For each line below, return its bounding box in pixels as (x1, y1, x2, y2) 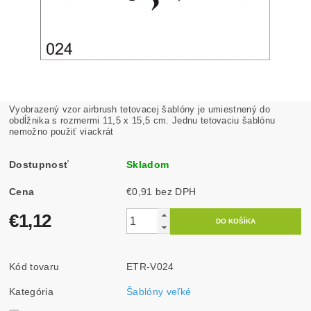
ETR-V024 (126, 260, 174, 272)
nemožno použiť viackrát (9, 126, 114, 137)
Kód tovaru (9, 260, 60, 272)
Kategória (9, 285, 53, 297)
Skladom (126, 158, 169, 170)
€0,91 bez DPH (155, 185, 196, 197)
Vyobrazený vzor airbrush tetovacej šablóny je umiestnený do (9, 103, 270, 115)
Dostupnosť (9, 158, 69, 170)
